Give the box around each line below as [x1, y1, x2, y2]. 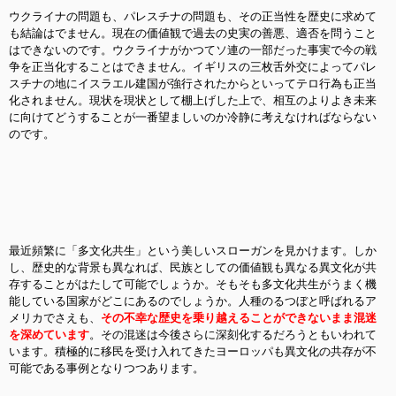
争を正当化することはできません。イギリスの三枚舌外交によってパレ [9, 60, 377, 73]
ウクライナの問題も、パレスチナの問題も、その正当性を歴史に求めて [9, 10, 377, 23]
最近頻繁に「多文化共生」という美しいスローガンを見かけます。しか [9, 244, 377, 257]
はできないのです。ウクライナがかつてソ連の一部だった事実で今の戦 [9, 43, 377, 57]
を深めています [9, 328, 89, 341]
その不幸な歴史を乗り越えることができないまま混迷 [101, 311, 377, 324]
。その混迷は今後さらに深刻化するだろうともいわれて [89, 328, 377, 341]
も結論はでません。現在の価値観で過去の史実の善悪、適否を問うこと [9, 27, 377, 40]
